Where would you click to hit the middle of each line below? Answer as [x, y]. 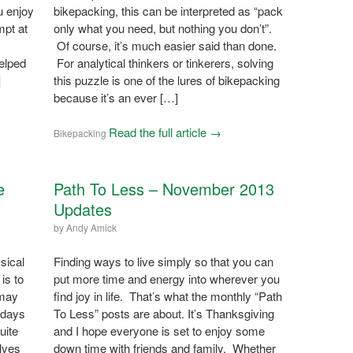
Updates [82, 209]
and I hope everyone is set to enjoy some [159, 330]
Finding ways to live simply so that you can [163, 261]
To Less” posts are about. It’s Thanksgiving [163, 313]
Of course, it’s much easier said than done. [165, 45]
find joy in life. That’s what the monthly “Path [167, 295]
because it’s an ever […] [115, 97]
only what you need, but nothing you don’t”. [162, 28]
